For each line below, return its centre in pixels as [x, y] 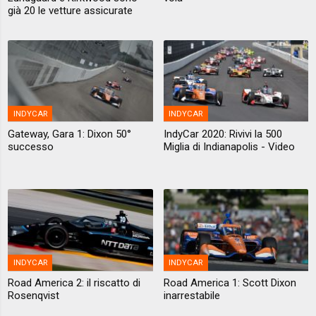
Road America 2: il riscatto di [74, 283]
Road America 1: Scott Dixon [230, 283]
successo [31, 146]
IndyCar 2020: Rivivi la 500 [223, 134]
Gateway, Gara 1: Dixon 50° [70, 134]
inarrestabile [192, 296]
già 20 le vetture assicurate [71, 10]
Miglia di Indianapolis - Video [229, 146]
